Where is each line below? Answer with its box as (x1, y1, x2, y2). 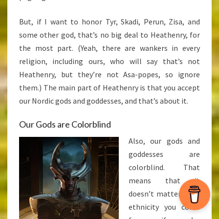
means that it (129, 175, 200, 186)
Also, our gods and (129, 136, 200, 146)
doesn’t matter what (129, 189, 200, 199)
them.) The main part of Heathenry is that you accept (19, 83, 200, 93)
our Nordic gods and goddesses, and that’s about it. (19, 96, 188, 106)
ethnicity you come (129, 202, 200, 212)
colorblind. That (129, 162, 200, 173)
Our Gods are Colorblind (19, 119, 111, 130)
